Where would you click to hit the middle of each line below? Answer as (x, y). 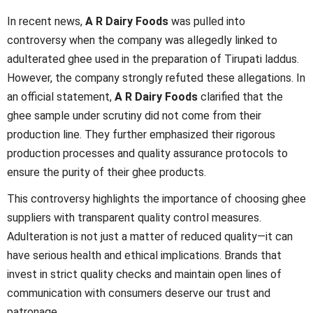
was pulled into (207, 21)
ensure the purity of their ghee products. (107, 172)
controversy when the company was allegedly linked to (142, 40)
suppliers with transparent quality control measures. (134, 218)
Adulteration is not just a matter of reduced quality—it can (150, 237)
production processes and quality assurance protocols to (147, 153)
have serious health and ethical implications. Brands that (144, 256)
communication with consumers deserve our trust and (139, 293)
